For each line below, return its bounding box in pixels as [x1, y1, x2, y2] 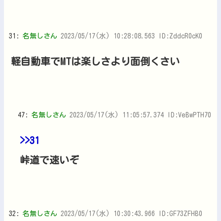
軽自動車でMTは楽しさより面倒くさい [11, 56, 180, 66]
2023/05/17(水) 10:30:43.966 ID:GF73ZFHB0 [61, 210, 202, 217]
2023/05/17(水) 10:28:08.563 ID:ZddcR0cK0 [61, 32, 202, 39]
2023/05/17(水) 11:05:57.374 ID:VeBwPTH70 [70, 111, 211, 118]
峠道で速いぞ [20, 154, 79, 165]
